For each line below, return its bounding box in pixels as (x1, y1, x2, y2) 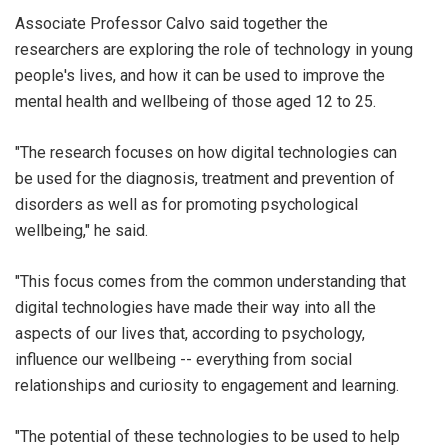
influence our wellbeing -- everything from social (15, 350, 352, 369)
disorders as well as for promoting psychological (15, 195, 358, 214)
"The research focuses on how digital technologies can (15, 143, 397, 162)
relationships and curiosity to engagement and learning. (15, 376, 399, 395)
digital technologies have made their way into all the (15, 298, 376, 317)
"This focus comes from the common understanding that (15, 272, 406, 291)
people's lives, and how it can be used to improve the (15, 66, 385, 85)
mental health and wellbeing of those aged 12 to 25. (15, 92, 376, 111)
